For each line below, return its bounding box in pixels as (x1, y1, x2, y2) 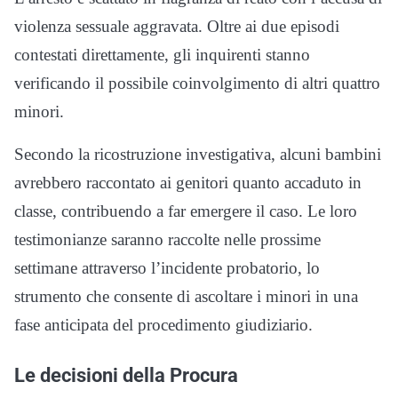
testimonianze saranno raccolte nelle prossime (14, 230, 321, 249)
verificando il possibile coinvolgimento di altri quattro (14, 74, 380, 92)
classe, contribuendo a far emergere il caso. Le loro (14, 202, 357, 220)
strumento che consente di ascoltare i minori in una (14, 287, 358, 306)
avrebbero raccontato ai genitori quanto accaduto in (14, 173, 362, 192)
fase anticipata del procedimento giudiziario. (14, 315, 313, 334)
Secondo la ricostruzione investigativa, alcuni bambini (14, 145, 381, 163)
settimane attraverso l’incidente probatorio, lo (14, 259, 320, 277)
